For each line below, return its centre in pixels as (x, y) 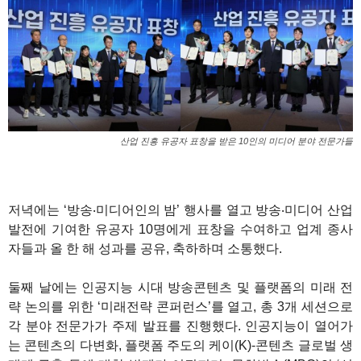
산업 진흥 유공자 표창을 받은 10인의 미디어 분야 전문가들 (237, 141)
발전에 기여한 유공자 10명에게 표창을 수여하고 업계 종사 (180, 230)
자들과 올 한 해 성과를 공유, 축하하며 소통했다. (145, 249)
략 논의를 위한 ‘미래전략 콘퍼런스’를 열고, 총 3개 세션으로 (180, 307)
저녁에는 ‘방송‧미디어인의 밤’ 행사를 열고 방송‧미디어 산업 (180, 210)
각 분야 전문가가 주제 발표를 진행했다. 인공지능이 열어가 (180, 326)
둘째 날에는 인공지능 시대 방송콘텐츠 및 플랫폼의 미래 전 (180, 288)
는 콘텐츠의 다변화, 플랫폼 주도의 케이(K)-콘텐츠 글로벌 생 (180, 346)
